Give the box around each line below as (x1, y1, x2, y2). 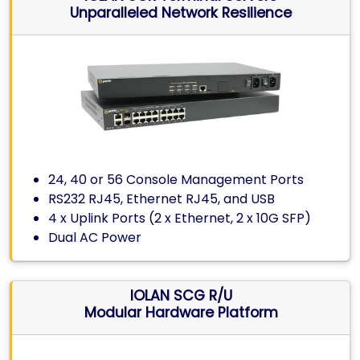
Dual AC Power (48, 228, 142, 247)
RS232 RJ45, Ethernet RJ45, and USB (48, 190, 276, 208)
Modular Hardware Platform (84, 303, 278, 322)
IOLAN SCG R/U (129, 286, 232, 305)
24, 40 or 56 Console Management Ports (48, 170, 305, 189)
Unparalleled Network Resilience (70, 3, 292, 22)
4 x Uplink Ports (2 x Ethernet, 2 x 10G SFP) (48, 209, 312, 227)
